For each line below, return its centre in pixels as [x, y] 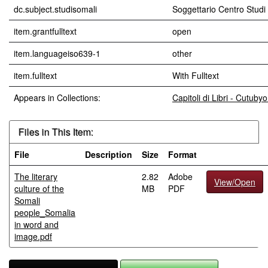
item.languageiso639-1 [57, 53]
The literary [36, 176]
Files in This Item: [56, 132]
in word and [36, 224]
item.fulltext [35, 75]
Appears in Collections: [57, 98]
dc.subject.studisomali [55, 9]
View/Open [235, 182]
